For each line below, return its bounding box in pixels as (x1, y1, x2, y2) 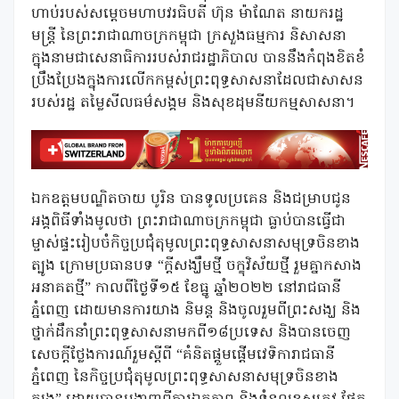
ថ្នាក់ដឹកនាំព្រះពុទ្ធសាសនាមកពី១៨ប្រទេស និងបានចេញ (31, 322, 351, 345)
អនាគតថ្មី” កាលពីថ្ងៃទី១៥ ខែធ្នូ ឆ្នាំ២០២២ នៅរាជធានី (31, 278, 341, 300)
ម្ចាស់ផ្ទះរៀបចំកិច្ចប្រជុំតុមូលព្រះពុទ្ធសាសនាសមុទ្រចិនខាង (31, 233, 360, 256)
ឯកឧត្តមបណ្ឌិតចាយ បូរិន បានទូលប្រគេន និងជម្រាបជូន (31, 189, 351, 211)
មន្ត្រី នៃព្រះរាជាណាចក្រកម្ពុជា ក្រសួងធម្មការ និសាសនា (31, 26, 346, 47)
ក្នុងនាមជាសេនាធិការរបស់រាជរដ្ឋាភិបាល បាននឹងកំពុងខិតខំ (31, 48, 365, 69)
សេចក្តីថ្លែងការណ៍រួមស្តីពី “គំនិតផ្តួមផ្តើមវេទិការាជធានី (31, 345, 335, 367)
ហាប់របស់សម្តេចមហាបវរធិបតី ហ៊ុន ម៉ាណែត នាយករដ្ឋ (31, 4, 344, 25)
